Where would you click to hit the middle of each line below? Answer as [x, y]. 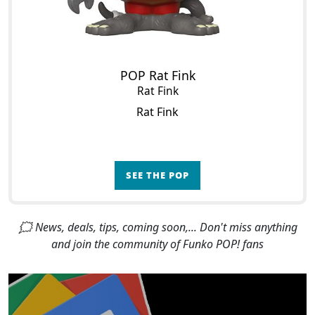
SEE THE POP [157, 175]
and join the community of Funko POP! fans [157, 244]
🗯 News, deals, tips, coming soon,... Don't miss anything [157, 227]
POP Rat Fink [157, 75]
